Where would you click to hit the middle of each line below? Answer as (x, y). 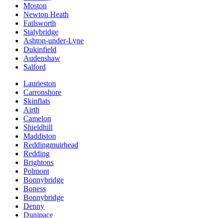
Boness (35, 189)
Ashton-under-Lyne (54, 41)
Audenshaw (42, 58)
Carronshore (42, 92)
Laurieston (40, 84)
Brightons (38, 163)
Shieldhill (38, 127)
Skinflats (37, 101)
